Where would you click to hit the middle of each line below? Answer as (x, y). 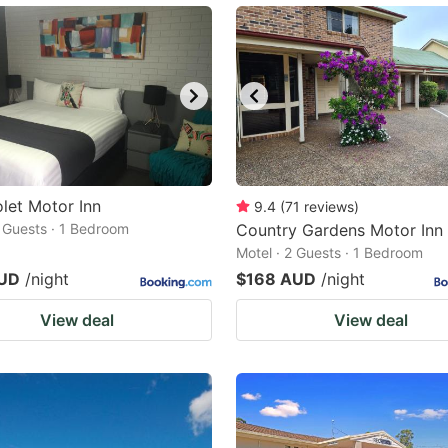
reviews (329, 206)
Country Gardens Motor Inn (339, 230)
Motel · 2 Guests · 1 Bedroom (329, 252)
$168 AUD (276, 279)
